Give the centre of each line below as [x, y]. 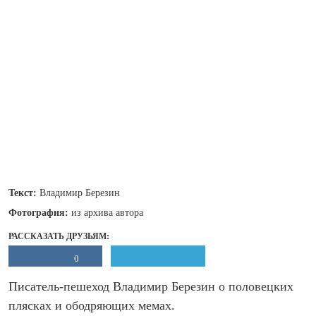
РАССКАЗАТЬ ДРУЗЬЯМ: [59, 236]
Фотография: [40, 213]
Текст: [24, 193]
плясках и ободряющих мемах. [92, 305]
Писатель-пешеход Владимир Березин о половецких [151, 286]
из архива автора [107, 213]
